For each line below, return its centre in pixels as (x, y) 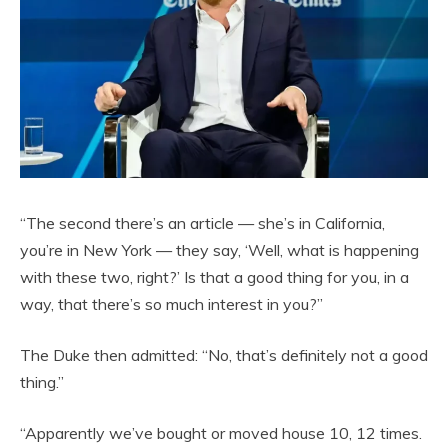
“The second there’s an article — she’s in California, (202, 222)
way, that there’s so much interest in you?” (171, 303)
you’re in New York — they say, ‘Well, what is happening (219, 249)
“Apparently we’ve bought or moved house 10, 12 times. (221, 432)
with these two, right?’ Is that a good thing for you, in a (214, 276)
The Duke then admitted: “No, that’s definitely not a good (224, 354)
